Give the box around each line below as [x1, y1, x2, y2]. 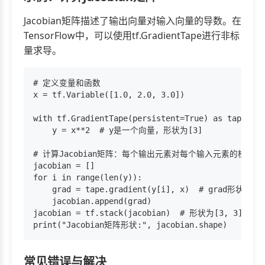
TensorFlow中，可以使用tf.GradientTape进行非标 [24, 29, 240, 43]
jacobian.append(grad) [33, 196, 151, 206]
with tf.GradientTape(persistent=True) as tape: [33, 114, 251, 124]
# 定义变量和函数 [33, 78, 101, 88]
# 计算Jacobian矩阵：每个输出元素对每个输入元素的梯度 [33, 149, 254, 159]
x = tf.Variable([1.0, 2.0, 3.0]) [33, 90, 185, 100]
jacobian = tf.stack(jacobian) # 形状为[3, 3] [33, 208, 243, 218]
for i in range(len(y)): [33, 173, 142, 183]
